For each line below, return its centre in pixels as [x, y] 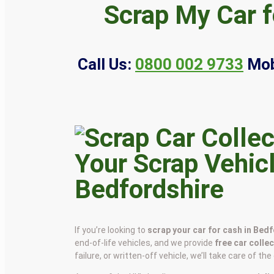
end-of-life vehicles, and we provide [145, 243]
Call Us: [105, 64]
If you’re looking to [111, 230]
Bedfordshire [150, 189]
